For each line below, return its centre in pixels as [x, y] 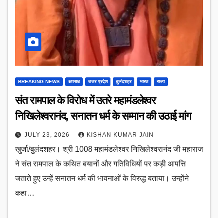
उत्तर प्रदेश [98, 82]
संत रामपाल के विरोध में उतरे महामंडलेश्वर [86, 101]
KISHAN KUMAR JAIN [120, 135]
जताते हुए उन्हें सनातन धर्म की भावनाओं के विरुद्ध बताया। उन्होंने [102, 179]
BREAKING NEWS [39, 82]
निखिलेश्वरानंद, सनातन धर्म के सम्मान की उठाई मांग [103, 116]
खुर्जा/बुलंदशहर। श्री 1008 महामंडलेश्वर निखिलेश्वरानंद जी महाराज [109, 149]
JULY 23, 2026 [48, 135]
